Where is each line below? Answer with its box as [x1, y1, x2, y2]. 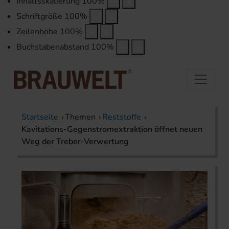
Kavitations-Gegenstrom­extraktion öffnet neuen [21, 123, 202, 135]
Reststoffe [102, 111, 141, 123]
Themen [65, 111, 98, 123]
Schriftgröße [16, 11, 62, 22]
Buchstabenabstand [16, 41, 89, 53]
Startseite [21, 111, 58, 123]
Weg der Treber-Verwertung [21, 135, 129, 147]
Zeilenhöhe [16, 26, 58, 38]
